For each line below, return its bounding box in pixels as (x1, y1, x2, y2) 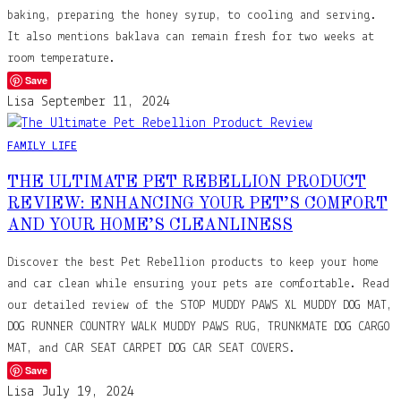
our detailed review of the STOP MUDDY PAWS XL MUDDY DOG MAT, (7, 298, 392, 312)
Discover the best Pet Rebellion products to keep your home (7, 255, 379, 269)
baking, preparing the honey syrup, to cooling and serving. (7, 8, 377, 22)
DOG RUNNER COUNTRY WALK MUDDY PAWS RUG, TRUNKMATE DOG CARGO (7, 320, 389, 334)
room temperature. (7, 51, 115, 65)
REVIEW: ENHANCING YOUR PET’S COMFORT (7, 195, 388, 212)
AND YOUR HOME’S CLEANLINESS (7, 217, 293, 234)
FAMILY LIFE (7, 137, 77, 152)
